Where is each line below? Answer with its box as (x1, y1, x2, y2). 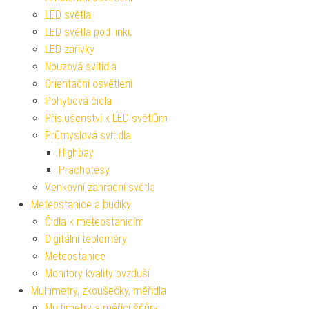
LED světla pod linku (45, 25, 133, 39)
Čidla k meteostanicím (45, 215, 144, 228)
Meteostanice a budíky (31, 197, 131, 211)
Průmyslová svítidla (45, 128, 131, 142)
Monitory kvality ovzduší (45, 266, 150, 280)
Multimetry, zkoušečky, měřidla (31, 283, 166, 297)
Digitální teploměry (45, 232, 127, 246)
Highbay (59, 146, 94, 159)
